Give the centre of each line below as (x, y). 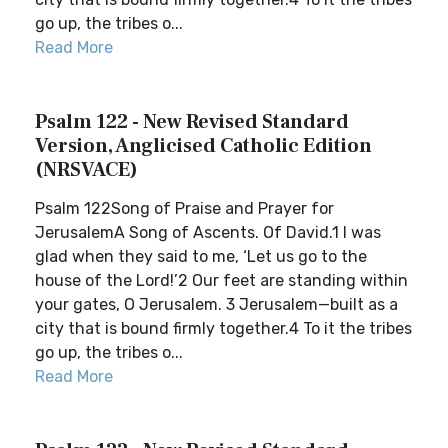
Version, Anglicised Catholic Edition (203, 146)
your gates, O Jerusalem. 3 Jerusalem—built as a (216, 304)
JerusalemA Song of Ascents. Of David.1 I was (208, 232)
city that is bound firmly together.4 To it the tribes (223, 328)
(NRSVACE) (86, 170)
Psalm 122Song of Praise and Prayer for (184, 208)
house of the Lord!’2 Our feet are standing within (221, 280)
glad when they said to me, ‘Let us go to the (201, 256)
